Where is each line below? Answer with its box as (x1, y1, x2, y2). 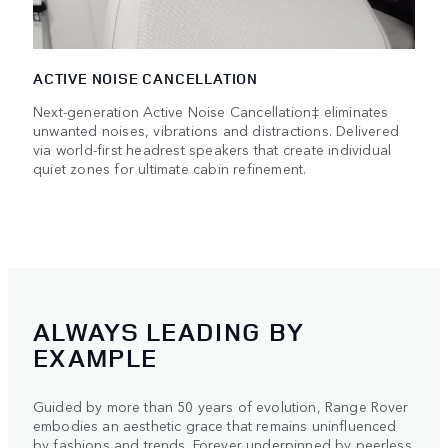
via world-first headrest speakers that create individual (33, 138, 392, 159)
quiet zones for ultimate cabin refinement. (33, 157, 307, 178)
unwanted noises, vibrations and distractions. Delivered (33, 119, 400, 140)
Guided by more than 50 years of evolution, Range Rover (33, 396, 409, 417)
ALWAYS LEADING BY (33, 314, 305, 350)
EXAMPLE (33, 340, 158, 376)
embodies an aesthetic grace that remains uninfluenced (33, 415, 397, 436)
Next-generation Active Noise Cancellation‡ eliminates (33, 100, 389, 121)
